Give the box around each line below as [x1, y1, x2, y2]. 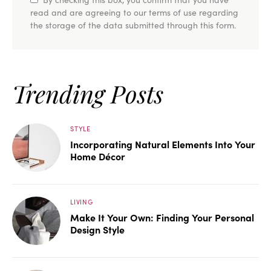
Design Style [70, 222, 125, 236]
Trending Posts [12, 77, 163, 109]
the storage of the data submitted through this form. [30, 18, 236, 31]
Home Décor [70, 149, 125, 163]
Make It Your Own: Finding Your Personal [70, 210, 254, 224]
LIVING [70, 196, 93, 206]
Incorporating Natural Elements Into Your [70, 137, 255, 151]
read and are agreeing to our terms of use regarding [30, 5, 238, 18]
